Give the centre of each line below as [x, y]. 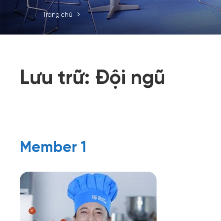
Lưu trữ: [57, 76]
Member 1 [53, 146]
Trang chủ [58, 14]
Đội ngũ [130, 76]
